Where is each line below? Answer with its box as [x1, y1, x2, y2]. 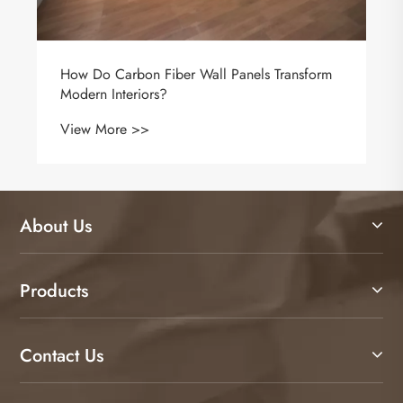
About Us [20, 213, 92, 240]
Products [20, 278, 88, 305]
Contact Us [20, 343, 103, 370]
